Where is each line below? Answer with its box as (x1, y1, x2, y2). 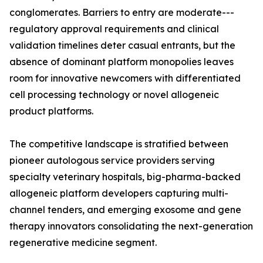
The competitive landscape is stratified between (9, 138, 228, 150)
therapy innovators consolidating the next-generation (9, 220, 253, 232)
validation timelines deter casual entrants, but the (9, 39, 235, 52)
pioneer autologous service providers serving (9, 154, 215, 167)
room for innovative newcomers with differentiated (9, 72, 241, 85)
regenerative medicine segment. (9, 237, 157, 249)
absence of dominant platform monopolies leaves (9, 56, 234, 68)
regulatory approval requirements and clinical (9, 23, 219, 35)
